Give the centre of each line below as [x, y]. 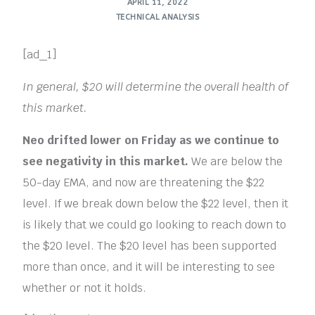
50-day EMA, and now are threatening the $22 [144, 183]
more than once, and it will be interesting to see [149, 267]
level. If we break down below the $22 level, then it [156, 204]
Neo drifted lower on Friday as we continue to [151, 141]
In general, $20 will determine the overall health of [156, 87]
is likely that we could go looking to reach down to [155, 225]
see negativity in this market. [106, 162]
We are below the [236, 162]
